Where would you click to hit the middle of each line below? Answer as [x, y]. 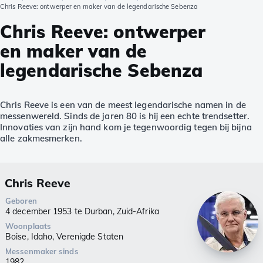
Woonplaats [28, 226]
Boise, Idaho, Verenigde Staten [64, 237]
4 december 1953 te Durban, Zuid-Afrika [82, 212]
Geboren [21, 201]
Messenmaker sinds [42, 252]
